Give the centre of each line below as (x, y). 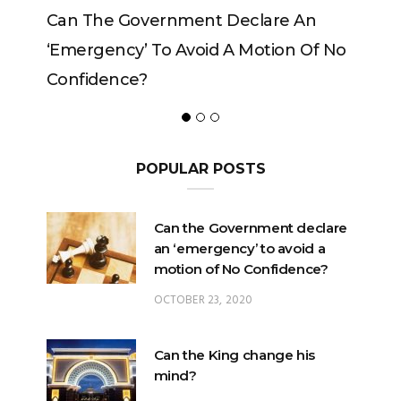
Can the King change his (234, 355)
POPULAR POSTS (200, 169)
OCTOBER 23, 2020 (203, 301)
